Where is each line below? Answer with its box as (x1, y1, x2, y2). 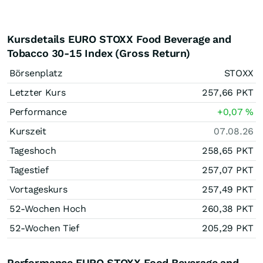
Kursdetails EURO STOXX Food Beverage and (7, 33, 231, 45)
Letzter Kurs (9, 87, 66, 98)
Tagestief (9, 164, 49, 176)
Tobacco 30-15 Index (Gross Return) (7, 47, 190, 59)
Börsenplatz (9, 68, 63, 79)
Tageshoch (9, 145, 56, 156)
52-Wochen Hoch (9, 203, 86, 214)
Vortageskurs (9, 184, 68, 195)
